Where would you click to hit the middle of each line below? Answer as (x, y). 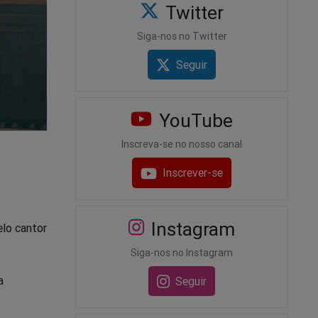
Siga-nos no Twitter (182, 37)
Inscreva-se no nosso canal (182, 144)
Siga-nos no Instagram (182, 252)
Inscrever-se (193, 173)
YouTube (193, 121)
